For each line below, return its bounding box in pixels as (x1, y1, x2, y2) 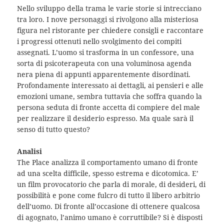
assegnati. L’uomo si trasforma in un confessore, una (17, 47, 194, 57)
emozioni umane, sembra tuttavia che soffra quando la (17, 91, 202, 101)
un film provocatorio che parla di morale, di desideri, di (17, 179, 206, 189)
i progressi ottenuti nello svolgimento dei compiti (17, 36, 182, 46)
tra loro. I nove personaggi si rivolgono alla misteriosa (17, 14, 199, 24)
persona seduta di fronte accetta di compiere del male (17, 102, 200, 112)
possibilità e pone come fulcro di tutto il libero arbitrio (17, 190, 200, 200)
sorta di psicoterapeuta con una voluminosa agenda (17, 58, 192, 68)
